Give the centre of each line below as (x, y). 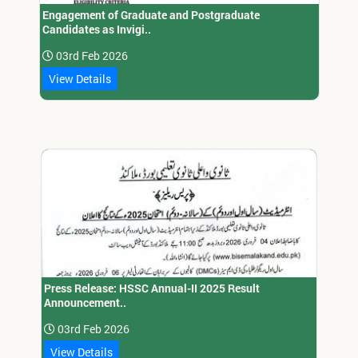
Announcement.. (86, 303)
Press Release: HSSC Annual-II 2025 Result (152, 288)
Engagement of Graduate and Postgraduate (151, 15)
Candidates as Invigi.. (96, 30)
